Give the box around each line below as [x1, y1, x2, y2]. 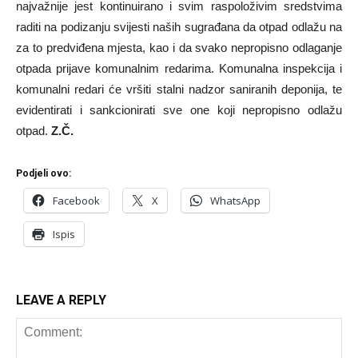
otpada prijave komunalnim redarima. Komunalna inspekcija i [16, 62, 342, 75]
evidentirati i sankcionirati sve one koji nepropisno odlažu [16, 103, 342, 117]
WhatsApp [210, 193, 261, 208]
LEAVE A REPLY [16, 292, 106, 308]
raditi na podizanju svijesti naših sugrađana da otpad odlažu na [16, 20, 342, 34]
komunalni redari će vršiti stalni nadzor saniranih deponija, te [16, 82, 342, 96]
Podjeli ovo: [16, 168, 71, 179]
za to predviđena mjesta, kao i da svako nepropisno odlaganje [16, 41, 342, 54]
